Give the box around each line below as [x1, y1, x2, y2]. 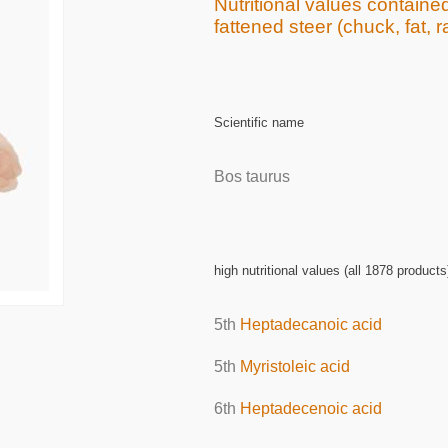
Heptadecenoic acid [239, 400, 382, 418]
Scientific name [213, 114, 304, 130]
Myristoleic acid [239, 358, 350, 376]
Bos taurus [213, 168, 290, 186]
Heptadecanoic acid [239, 316, 382, 334]
